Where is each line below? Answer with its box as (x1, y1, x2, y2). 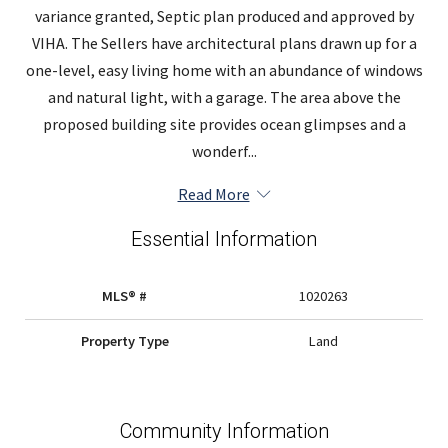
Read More (177, 184, 250, 205)
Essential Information (131, 227, 317, 252)
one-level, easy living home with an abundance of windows (25, 60, 423, 81)
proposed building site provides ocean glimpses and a (42, 114, 406, 135)
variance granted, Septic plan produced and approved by (34, 6, 414, 27)
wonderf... (191, 141, 257, 162)
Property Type (80, 332, 169, 351)
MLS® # (102, 287, 147, 306)
